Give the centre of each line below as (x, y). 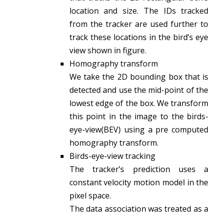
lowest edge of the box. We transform (139, 103)
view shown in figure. (108, 50)
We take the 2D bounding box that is (139, 77)
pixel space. (90, 195)
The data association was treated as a (139, 208)
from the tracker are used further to (139, 24)
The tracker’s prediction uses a (139, 169)
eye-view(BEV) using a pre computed (139, 129)
